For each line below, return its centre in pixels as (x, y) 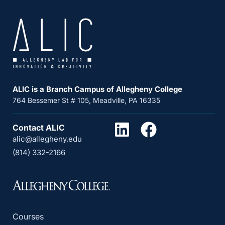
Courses (28, 216)
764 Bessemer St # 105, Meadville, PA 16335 (86, 100)
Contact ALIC (39, 127)
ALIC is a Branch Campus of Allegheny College (97, 89)
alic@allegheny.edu (47, 139)
